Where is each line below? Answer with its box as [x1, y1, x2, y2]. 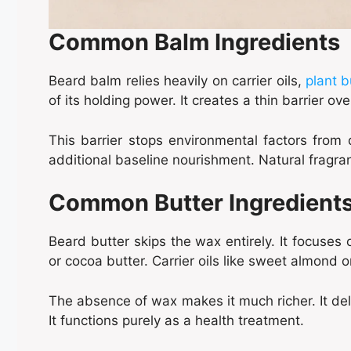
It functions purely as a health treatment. [49, 312, 304, 328]
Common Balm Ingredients [49, 28, 340, 56]
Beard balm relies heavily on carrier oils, [49, 73, 306, 89]
